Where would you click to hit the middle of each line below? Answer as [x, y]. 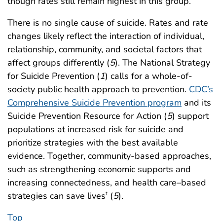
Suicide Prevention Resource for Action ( [87, 116]
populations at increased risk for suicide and [95, 129]
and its [196, 102]
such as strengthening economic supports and [99, 169]
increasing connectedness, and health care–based [107, 182]
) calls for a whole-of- [149, 76]
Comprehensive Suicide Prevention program [94, 102]
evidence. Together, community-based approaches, [109, 156]
